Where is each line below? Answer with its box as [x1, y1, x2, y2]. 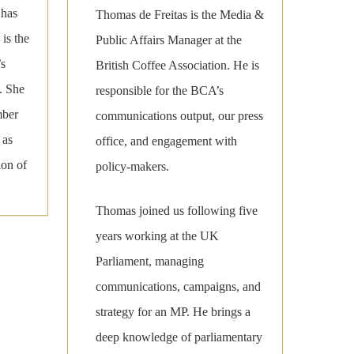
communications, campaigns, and [95, 280, 261, 294]
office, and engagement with [95, 134, 237, 149]
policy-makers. [95, 160, 169, 174]
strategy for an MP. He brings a [95, 305, 250, 319]
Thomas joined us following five [95, 204, 258, 218]
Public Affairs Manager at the [95, 33, 242, 47]
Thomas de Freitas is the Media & [95, 8, 264, 22]
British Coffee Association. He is [95, 58, 259, 73]
